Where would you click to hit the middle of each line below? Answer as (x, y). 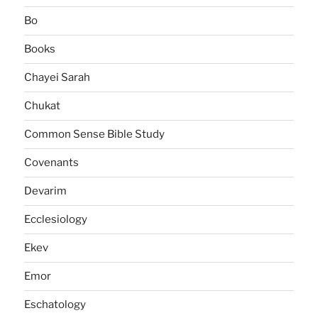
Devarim (46, 191)
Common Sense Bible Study (95, 135)
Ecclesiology (56, 220)
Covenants (52, 163)
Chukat (43, 106)
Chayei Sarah (57, 78)
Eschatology (55, 305)
